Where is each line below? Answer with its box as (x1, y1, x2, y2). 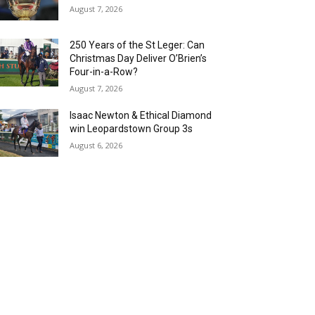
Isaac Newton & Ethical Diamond (70, 110, 212, 122)
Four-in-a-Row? (70, 66, 139, 78)
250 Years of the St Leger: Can (70, 39, 205, 51)
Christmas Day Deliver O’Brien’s (70, 53, 207, 65)
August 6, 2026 (70, 140, 123, 151)
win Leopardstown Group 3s (70, 123, 193, 135)
